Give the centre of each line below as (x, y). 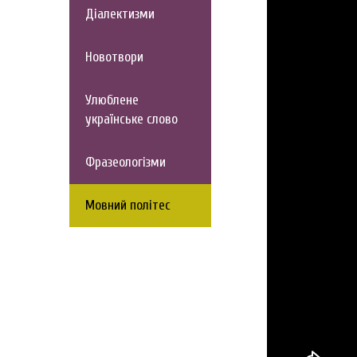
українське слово (131, 119)
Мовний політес (128, 205)
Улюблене (112, 100)
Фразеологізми (126, 162)
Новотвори (114, 57)
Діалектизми (120, 14)
